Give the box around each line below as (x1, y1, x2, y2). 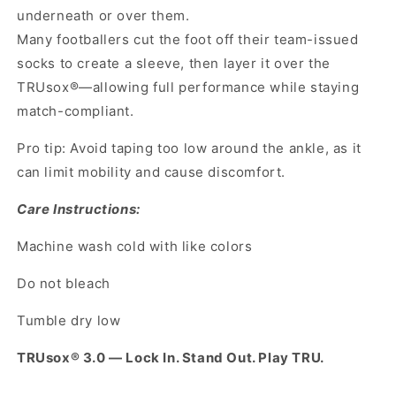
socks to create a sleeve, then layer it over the (17, 54, 331, 72)
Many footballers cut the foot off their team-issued (17, 30, 359, 48)
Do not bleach (17, 274, 110, 292)
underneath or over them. (17, 6, 190, 24)
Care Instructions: (17, 200, 141, 217)
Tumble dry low (17, 311, 121, 329)
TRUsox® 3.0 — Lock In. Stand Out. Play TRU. (17, 348, 324, 366)
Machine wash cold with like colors (17, 237, 253, 255)
